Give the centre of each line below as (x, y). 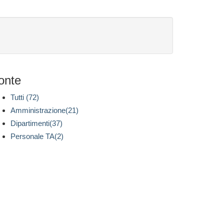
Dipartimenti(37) (36, 123)
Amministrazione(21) (44, 110)
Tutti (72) (25, 97)
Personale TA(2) (37, 136)
